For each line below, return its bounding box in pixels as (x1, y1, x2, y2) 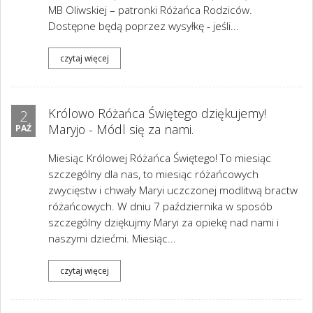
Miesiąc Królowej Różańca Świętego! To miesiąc (48, 151, 271, 166)
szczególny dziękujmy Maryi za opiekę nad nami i (48, 215, 279, 230)
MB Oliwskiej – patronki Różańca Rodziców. (48, 3, 252, 17)
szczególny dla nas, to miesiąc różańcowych (48, 167, 259, 182)
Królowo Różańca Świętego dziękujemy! (48, 105, 266, 122)
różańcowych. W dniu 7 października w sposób (48, 199, 272, 214)
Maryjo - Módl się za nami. (48, 121, 194, 138)
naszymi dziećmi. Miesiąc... (48, 231, 176, 246)
